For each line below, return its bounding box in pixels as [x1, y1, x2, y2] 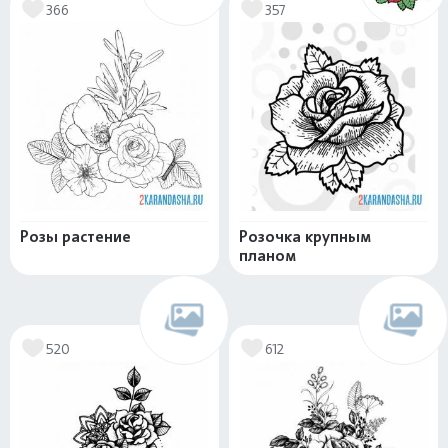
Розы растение [20, 227, 131, 247]
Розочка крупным [239, 227, 371, 247]
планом [239, 246, 296, 266]
